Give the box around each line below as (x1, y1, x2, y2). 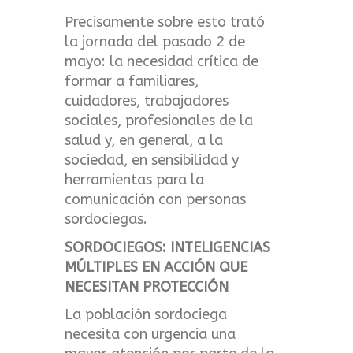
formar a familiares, (65, 72, 199, 91)
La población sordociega (65, 306, 228, 324)
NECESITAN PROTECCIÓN (65, 277, 229, 295)
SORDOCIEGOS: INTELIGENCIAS (65, 238, 271, 256)
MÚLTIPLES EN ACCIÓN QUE (65, 258, 248, 276)
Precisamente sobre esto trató (65, 13, 266, 32)
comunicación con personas (65, 191, 247, 209)
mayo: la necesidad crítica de (65, 53, 259, 71)
